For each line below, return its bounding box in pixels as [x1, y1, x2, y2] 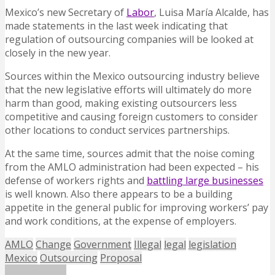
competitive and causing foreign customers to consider [5, 110, 258, 124]
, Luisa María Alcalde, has [154, 6, 269, 20]
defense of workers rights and [5, 174, 147, 188]
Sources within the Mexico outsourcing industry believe [5, 69, 260, 83]
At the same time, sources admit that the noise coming [5, 147, 255, 161]
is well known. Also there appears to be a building [5, 187, 233, 201]
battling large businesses [147, 174, 263, 188]
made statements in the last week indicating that [5, 19, 228, 33]
